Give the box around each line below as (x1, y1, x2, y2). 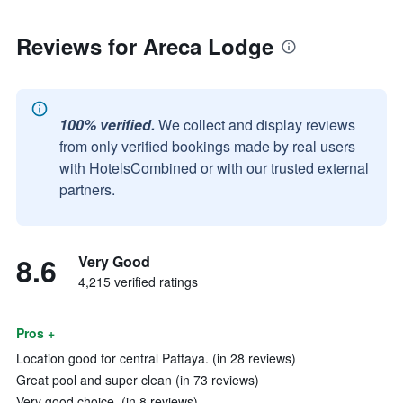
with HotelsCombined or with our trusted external (59, 157, 369, 178)
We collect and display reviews (158, 114, 355, 135)
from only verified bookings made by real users (59, 136, 355, 157)
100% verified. (59, 114, 155, 135)
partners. (59, 179, 115, 200)
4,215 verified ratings (78, 273, 198, 291)
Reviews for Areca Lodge (16, 31, 273, 61)
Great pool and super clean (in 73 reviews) (16, 371, 259, 389)
